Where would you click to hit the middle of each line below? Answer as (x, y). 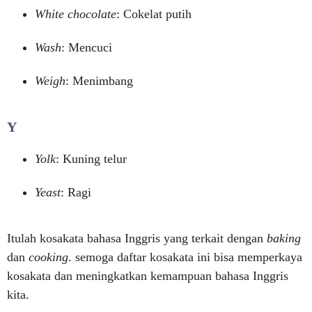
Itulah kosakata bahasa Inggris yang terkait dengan (137, 238)
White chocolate (76, 14)
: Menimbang (99, 81)
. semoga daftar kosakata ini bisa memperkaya (185, 257)
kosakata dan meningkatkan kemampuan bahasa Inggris (148, 276)
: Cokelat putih (154, 14)
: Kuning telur (91, 159)
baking (284, 238)
